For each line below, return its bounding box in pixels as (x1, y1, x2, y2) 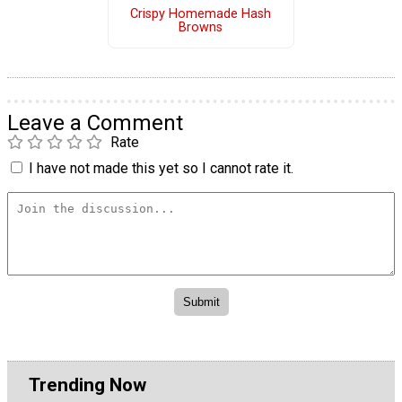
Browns (179, 20, 223, 36)
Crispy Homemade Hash (130, 6, 272, 22)
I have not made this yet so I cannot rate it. (29, 159, 293, 177)
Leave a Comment (7, 109, 183, 135)
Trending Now (29, 373, 146, 396)
